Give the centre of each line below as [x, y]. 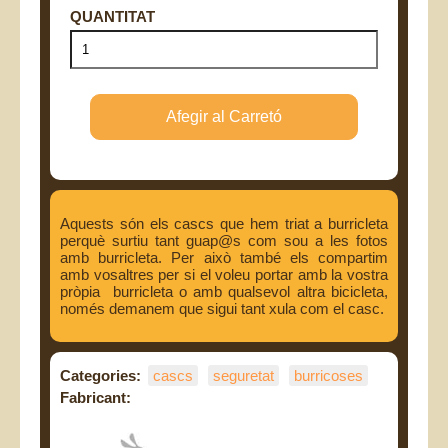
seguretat [243, 376]
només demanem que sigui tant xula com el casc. [222, 309]
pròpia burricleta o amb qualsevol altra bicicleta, [224, 292]
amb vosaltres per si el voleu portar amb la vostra [224, 275]
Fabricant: [95, 398]
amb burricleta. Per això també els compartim [224, 258]
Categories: [100, 376]
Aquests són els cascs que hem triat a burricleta [224, 224]
